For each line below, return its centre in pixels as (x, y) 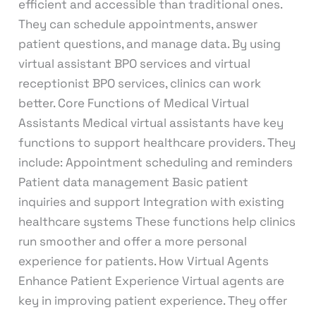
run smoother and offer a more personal (132, 241)
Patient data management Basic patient (133, 182)
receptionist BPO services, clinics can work (139, 83)
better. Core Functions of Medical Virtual (133, 103)
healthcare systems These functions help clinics (157, 221)
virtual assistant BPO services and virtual (134, 63)
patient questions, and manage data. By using (149, 43)
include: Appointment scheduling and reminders (155, 162)
